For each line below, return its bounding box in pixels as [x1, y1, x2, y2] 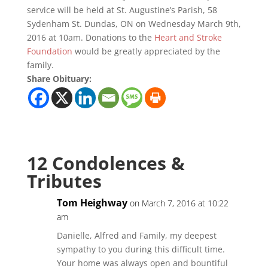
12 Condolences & [26, 151, 185, 175]
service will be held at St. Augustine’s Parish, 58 [26, 4, 217, 16]
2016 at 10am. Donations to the [26, 32, 154, 43]
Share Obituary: [26, 73, 92, 84]
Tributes [26, 169, 102, 193]
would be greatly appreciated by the [74, 45, 220, 57]
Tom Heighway [56, 196, 127, 209]
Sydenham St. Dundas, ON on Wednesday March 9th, [26, 18, 241, 29]
